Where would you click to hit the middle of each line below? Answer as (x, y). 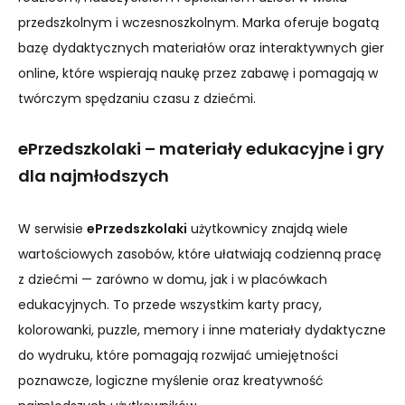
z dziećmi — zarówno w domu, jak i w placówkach (173, 279)
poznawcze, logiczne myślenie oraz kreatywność (171, 381)
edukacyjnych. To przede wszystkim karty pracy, (170, 305)
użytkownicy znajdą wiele (268, 229)
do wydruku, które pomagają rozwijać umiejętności (178, 355)
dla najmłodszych (94, 176)
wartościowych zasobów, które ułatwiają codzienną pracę (200, 254)
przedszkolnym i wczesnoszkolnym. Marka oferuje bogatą (198, 23)
